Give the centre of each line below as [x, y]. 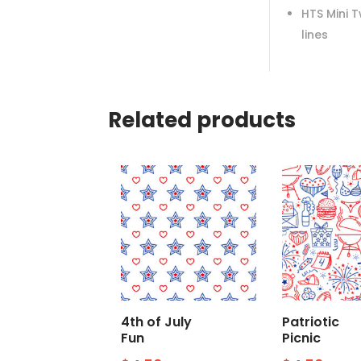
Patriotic [310, 322]
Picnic [301, 338]
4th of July [157, 322]
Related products [202, 120]
